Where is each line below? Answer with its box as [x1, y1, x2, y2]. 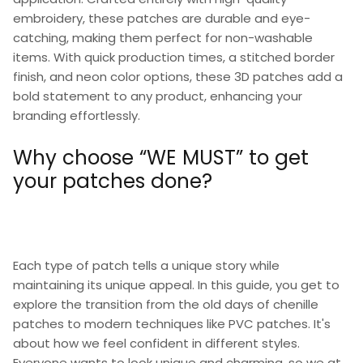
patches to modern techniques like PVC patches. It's [13, 314, 331, 332]
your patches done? [13, 166, 212, 195]
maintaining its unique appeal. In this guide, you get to [13, 275, 340, 293]
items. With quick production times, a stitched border [13, 48, 335, 66]
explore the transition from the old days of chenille [13, 295, 318, 313]
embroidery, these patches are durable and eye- [13, 9, 310, 27]
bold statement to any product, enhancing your [13, 87, 302, 105]
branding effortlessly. [13, 106, 140, 124]
